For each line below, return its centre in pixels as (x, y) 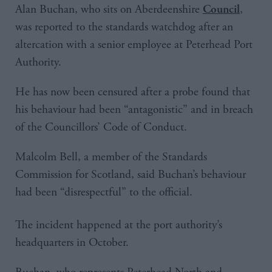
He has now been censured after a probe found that (133, 92)
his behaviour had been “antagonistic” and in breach (134, 109)
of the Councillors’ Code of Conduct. (101, 127)
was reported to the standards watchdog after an (124, 27)
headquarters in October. (72, 242)
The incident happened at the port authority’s (119, 225)
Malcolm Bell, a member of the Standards (111, 157)
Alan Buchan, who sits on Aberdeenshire (109, 9)
